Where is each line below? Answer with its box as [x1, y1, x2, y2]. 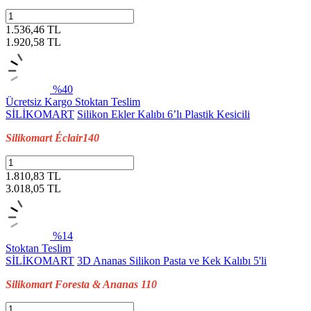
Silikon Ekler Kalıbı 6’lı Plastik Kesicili [77, 108, 250, 120]
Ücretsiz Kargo [6, 95, 75, 108]
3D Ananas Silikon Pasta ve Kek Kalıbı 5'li [77, 254, 267, 267]
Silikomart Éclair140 [6, 131, 99, 144]
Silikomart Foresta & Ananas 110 [6, 278, 157, 290]
